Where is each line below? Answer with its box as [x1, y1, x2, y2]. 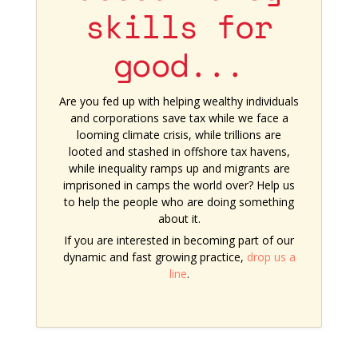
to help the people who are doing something [64, 193, 294, 209]
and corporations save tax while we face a [70, 109, 288, 125]
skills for [85, 12, 272, 45]
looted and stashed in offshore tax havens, [68, 143, 290, 159]
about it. [157, 210, 201, 226]
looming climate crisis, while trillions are [77, 126, 281, 142]
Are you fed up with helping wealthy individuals [59, 93, 299, 109]
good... [113, 50, 245, 83]
